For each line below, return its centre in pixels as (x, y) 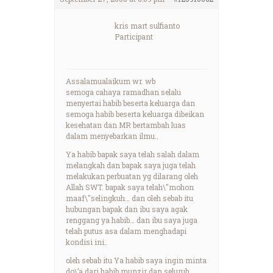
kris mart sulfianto (147, 25)
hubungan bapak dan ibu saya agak (127, 209)
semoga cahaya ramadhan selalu (123, 92)
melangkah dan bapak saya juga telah (131, 165)
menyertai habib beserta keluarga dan (130, 103)
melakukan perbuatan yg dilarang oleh (132, 176)
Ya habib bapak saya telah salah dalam (133, 154)
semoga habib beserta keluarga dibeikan (135, 114)
